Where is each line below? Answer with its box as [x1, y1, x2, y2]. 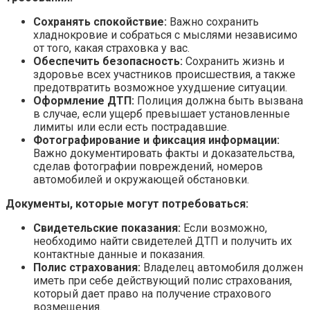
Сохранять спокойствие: [33, 15, 167, 28]
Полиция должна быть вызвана [134, 93, 303, 107]
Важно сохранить [167, 15, 259, 28]
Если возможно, [181, 221, 267, 235]
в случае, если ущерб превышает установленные [33, 107, 290, 120]
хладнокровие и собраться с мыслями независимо [33, 28, 298, 42]
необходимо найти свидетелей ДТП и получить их [33, 234, 292, 248]
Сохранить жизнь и [183, 54, 284, 68]
